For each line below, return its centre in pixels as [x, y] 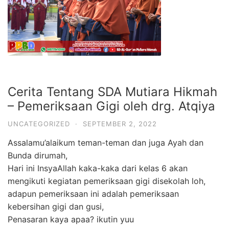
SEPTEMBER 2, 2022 [120, 124]
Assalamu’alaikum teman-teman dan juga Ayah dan [106, 143]
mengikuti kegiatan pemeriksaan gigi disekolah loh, [107, 181]
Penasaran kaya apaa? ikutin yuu [71, 219]
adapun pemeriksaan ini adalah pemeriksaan [93, 194]
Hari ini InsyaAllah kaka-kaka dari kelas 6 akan [98, 168]
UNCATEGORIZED [39, 124]
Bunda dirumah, [38, 155]
